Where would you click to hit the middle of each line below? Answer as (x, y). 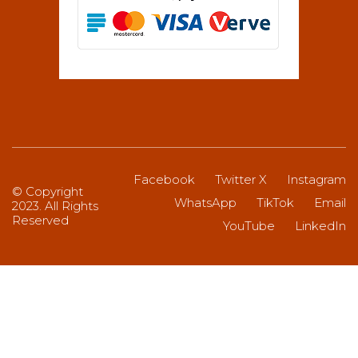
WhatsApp (205, 202)
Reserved (40, 220)
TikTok (275, 202)
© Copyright (48, 191)
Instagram (316, 179)
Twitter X (241, 179)
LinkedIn (320, 225)
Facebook (164, 179)
